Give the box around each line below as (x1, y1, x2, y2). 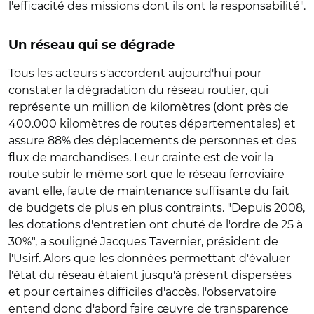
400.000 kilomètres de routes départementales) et (8, 117, 296, 130)
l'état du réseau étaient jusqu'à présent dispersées (8, 268, 292, 282)
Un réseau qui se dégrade (8, 39, 175, 52)
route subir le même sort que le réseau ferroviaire (8, 168, 285, 181)
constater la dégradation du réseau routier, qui (8, 83, 268, 97)
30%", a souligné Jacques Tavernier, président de (8, 235, 278, 248)
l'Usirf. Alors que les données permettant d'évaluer (8, 252, 290, 265)
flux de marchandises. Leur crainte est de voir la (8, 151, 273, 164)
